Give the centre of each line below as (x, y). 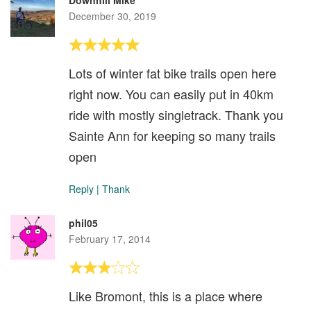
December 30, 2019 (112, 16)
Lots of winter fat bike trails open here (173, 73)
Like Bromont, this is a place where (166, 296)
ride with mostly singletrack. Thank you (176, 115)
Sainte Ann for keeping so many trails (172, 136)
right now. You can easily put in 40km (171, 94)
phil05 (83, 223)
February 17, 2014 (110, 239)
